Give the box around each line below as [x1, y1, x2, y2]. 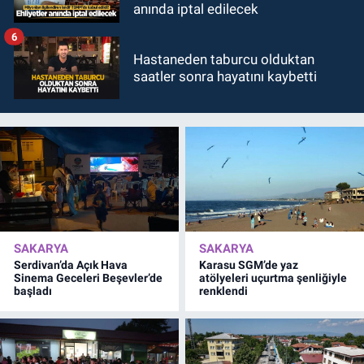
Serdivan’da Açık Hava [14, 258, 128, 272]
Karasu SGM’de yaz [199, 258, 299, 272]
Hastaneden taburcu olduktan [133, 50, 314, 67]
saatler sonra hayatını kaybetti [133, 67, 317, 84]
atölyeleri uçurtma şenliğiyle [199, 271, 348, 285]
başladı [14, 284, 52, 298]
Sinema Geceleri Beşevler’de [14, 271, 162, 285]
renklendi [199, 284, 249, 298]
